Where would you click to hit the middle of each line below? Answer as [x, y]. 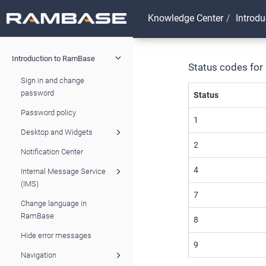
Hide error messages [56, 235]
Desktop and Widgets [57, 132]
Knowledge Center [186, 18]
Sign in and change [53, 80]
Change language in [54, 203]
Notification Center [52, 151]
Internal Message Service [63, 171]
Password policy [48, 112]
